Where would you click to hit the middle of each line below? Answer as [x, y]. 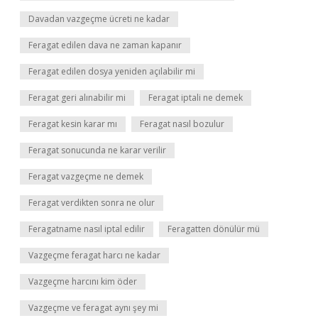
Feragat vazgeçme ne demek [86, 176]
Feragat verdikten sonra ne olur [92, 203]
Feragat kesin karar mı [73, 124]
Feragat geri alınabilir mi [77, 98]
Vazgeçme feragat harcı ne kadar [94, 255]
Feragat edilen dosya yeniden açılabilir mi [112, 71]
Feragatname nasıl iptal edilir [87, 229]
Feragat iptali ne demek [196, 98]
